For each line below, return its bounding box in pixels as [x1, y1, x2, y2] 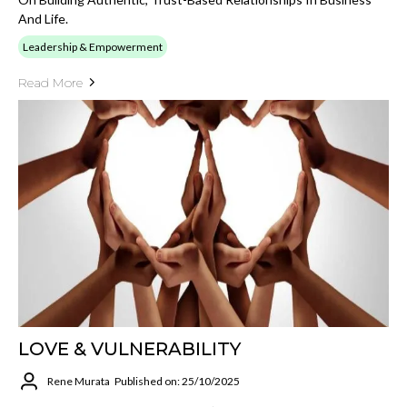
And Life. [18, 10, 68, 26]
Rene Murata [47, 374, 110, 389]
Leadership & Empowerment [23, 39, 163, 54]
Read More [18, 74, 83, 91]
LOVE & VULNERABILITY [18, 337, 241, 360]
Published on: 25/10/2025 [114, 374, 240, 389]
